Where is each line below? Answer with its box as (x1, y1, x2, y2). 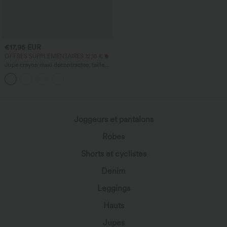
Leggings (97, 183, 130, 194)
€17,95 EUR (5, 43, 41, 51)
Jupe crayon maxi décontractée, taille (5, 61, 104, 69)
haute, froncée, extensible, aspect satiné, (5, 68, 112, 76)
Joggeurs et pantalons (73, 115, 154, 125)
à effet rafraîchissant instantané (5, 75, 88, 83)
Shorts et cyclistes (81, 149, 146, 159)
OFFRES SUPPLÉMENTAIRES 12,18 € (5, 53, 103, 60)
